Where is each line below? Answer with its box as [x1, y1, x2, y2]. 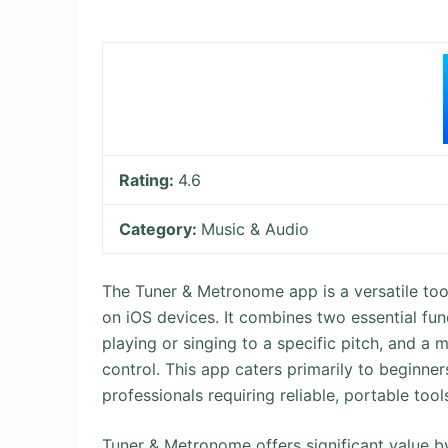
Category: [119, 219, 202, 239]
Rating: [119, 170, 179, 190]
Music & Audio [201, 219, 310, 239]
